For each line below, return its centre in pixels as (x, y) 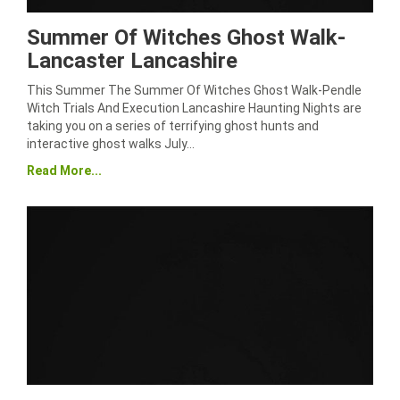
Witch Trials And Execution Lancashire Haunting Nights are (194, 108)
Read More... (64, 171)
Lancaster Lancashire (132, 61)
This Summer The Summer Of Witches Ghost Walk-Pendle (194, 90)
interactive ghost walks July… (111, 144)
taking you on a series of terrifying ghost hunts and (173, 126)
